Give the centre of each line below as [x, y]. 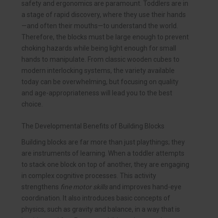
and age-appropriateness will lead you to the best [97, 93]
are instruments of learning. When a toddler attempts [103, 154]
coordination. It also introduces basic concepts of [96, 198]
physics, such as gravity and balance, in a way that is [101, 209]
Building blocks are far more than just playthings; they [103, 142]
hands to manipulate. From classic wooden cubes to [100, 60]
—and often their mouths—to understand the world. [100, 26]
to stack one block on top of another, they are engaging [105, 165]
